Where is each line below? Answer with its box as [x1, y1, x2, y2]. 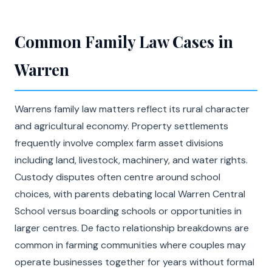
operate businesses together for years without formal [15, 256, 254, 268]
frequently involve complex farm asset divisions [15, 137, 223, 149]
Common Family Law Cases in [15, 31, 233, 52]
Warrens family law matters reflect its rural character [15, 103, 250, 115]
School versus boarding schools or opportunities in [15, 205, 242, 217]
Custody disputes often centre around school [15, 171, 220, 183]
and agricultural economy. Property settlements [15, 120, 228, 132]
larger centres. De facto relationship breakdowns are [15, 222, 249, 234]
